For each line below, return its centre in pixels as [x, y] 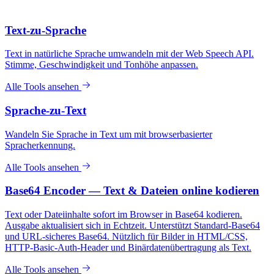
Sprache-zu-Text [46, 110]
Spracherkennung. [40, 145]
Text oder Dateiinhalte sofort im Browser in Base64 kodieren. [124, 215]
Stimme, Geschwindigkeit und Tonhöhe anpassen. [102, 65]
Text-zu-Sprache [46, 30]
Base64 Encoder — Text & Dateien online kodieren [132, 191]
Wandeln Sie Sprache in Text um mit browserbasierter [109, 134]
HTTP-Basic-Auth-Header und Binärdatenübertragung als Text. [128, 248]
